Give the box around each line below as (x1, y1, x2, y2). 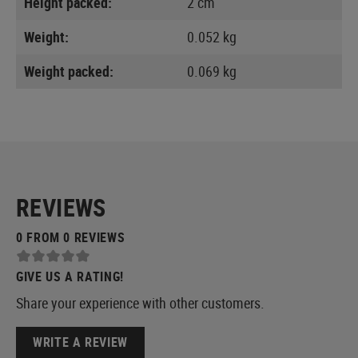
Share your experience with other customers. (16, 292, 265, 312)
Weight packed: (24, 61, 113, 81)
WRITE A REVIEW (33, 333, 128, 352)
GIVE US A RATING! (16, 267, 124, 285)
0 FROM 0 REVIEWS (16, 228, 125, 246)
